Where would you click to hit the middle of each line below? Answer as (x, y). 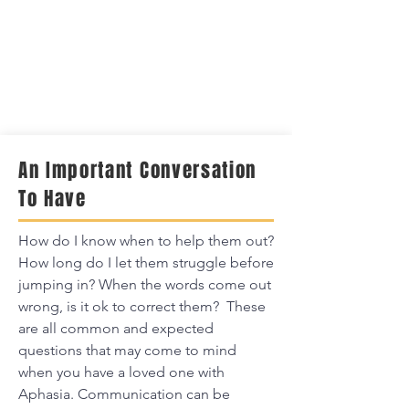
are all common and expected (116, 328)
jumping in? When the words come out (145, 284)
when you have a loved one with (121, 372)
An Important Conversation (137, 170)
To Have (52, 199)
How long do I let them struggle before (146, 262)
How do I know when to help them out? (146, 241)
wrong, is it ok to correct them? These (142, 306)
